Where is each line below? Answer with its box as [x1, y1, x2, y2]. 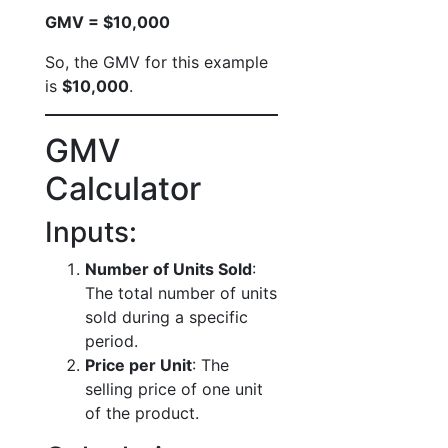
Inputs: [45, 215, 137, 249]
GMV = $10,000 [45, 12, 170, 32]
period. [85, 331, 138, 351]
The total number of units [85, 283, 277, 303]
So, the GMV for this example [45, 52, 268, 72]
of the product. [85, 403, 199, 423]
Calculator [45, 169, 201, 208]
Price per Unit [85, 355, 192, 375]
